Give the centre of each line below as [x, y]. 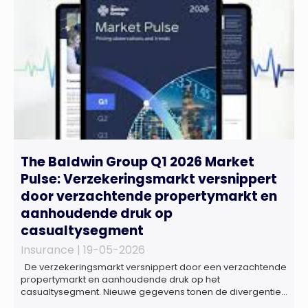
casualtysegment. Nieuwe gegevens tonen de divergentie [151, 291]
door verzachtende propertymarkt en [149, 196]
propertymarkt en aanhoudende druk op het [120, 279]
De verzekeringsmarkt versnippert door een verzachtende [154, 267]
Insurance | [52, 250]
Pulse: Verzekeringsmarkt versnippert [149, 179]
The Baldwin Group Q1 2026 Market [137, 162]
